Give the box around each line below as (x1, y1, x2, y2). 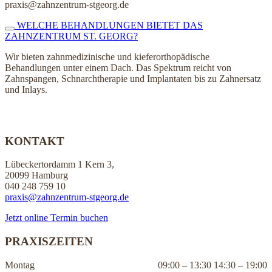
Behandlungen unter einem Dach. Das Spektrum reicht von (5, 62, 231, 73)
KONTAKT (5, 134, 64, 148)
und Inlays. (5, 84, 47, 95)
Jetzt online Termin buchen (5, 212, 108, 223)
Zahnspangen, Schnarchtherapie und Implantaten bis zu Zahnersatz (5, 73, 261, 84)
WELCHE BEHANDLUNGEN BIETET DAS (17, 19, 203, 30)
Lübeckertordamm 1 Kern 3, (5, 159, 114, 170)
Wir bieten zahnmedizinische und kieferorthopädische (5, 51, 209, 62)
